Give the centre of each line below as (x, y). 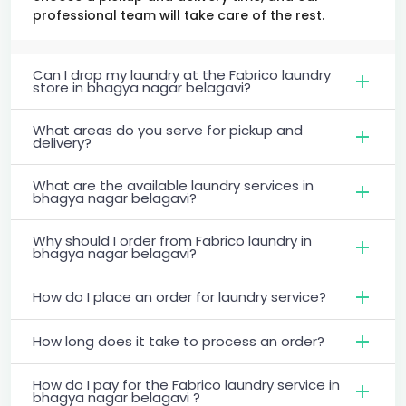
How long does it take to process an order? (179, 341)
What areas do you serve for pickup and (168, 130)
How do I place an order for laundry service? (179, 296)
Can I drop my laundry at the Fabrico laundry (182, 74)
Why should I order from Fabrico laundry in (172, 240)
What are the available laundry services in (173, 185)
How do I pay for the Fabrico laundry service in (186, 384)
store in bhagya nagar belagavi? (142, 87)
